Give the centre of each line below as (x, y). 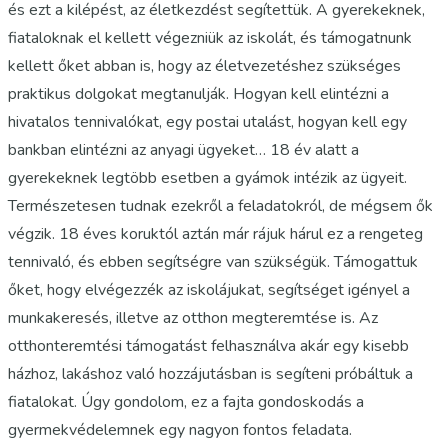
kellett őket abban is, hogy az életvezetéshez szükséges (204, 65)
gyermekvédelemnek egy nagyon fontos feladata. (180, 429)
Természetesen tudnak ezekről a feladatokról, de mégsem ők (220, 205)
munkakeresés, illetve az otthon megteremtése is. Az (193, 317)
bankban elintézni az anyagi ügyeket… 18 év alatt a (183, 149)
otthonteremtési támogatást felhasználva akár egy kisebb (208, 345)
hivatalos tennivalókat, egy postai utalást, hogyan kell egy (207, 121)
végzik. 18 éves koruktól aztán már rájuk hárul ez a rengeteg (215, 233)
